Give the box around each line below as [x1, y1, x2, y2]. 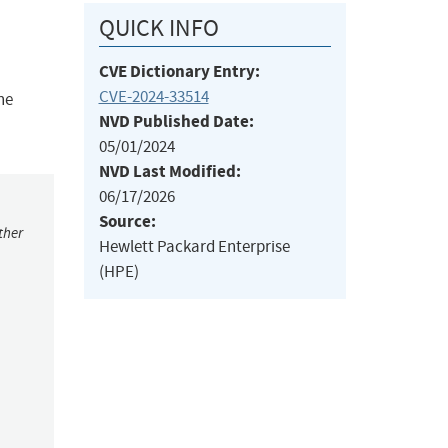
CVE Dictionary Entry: [98, 60, 260, 84]
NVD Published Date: [98, 110, 254, 134]
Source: [98, 210, 156, 234]
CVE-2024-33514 [98, 86, 209, 108]
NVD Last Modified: [98, 160, 241, 184]
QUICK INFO [98, 13, 219, 44]
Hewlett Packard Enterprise [98, 236, 290, 258]
